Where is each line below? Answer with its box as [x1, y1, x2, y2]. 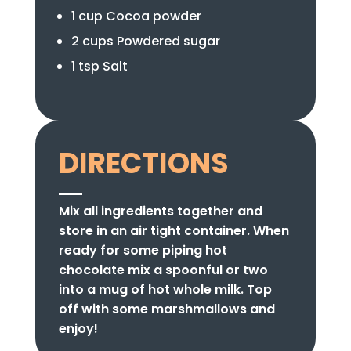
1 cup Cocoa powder [71, 7, 201, 26]
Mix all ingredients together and [58, 202, 262, 221]
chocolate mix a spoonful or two [58, 261, 268, 280]
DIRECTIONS [58, 143, 229, 184]
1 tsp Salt [71, 57, 128, 76]
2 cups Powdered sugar [71, 32, 220, 51]
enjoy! [58, 320, 98, 338]
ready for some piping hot [58, 241, 227, 260]
